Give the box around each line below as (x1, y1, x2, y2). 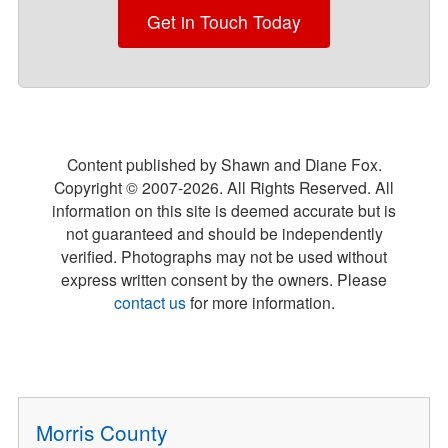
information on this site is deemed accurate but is (52, 198, 396, 221)
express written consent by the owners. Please (61, 267, 387, 290)
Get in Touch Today (147, 9, 301, 35)
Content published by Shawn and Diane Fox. (66, 152, 382, 175)
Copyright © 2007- (54, 175, 183, 198)
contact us (113, 290, 186, 313)
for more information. (185, 290, 335, 313)
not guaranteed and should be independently (65, 221, 383, 244)
